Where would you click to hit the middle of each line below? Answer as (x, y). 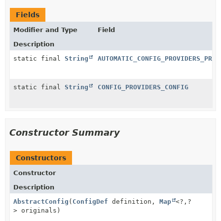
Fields (28, 15)
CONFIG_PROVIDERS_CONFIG (143, 87)
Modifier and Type (45, 30)
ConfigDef (90, 201)
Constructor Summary (65, 132)
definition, (134, 201)
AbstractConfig (41, 201)
